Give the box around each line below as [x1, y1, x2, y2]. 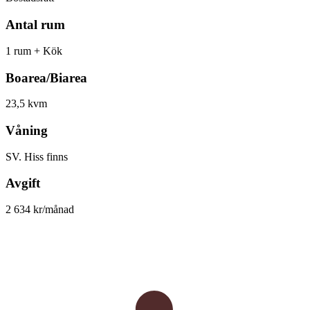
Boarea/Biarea [6, 70, 87, 85]
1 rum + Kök [6, 44, 62, 57]
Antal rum [6, 17, 65, 33]
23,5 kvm [6, 98, 47, 110]
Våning [6, 122, 48, 138]
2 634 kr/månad [6, 203, 74, 216]
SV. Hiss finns [6, 150, 68, 163]
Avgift [6, 176, 40, 191]
